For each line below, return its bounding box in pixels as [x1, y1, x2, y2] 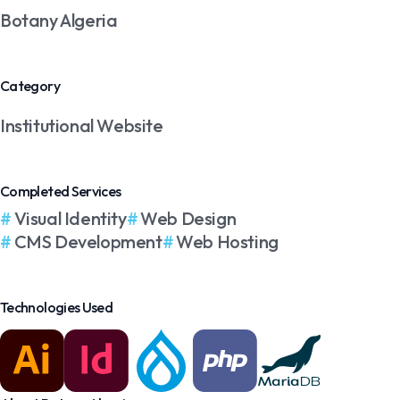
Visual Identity [13, 207, 127, 230]
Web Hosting [176, 230, 279, 254]
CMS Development [13, 230, 162, 254]
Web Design [140, 207, 237, 230]
